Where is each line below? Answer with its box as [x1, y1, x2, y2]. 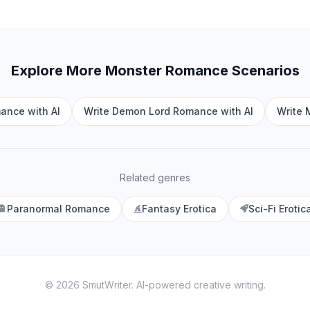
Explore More [10, 62, 105, 79]
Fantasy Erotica [141, 203, 217, 215]
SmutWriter [82, 279, 131, 291]
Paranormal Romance [6, 203, 110, 215]
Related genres [120, 172, 190, 183]
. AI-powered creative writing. [131, 279, 266, 291]
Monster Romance [104, 62, 228, 79]
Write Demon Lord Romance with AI [83, 105, 253, 117]
